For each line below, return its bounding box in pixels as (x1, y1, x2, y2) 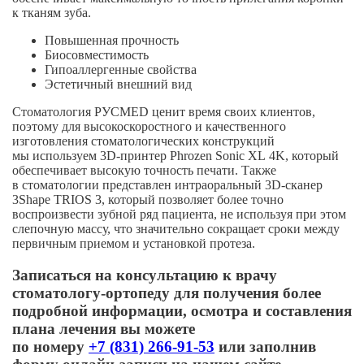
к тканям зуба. (12, 5, 91, 19)
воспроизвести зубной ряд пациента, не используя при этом (12, 206, 346, 221)
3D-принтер (100, 148, 167, 162)
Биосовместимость (45, 47, 149, 62)
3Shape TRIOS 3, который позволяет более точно (12, 192, 284, 206)
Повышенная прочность (45, 32, 179, 47)
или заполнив (214, 337, 316, 355)
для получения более (170, 284, 321, 301)
